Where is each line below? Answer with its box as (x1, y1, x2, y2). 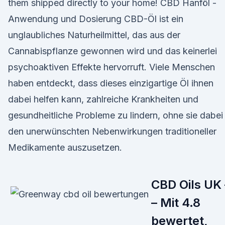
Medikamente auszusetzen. (8, 142, 122, 153)
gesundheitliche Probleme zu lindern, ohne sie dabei (8, 110, 223, 121)
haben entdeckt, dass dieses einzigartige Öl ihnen (8, 78, 213, 88)
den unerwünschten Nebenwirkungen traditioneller (8, 126, 216, 137)
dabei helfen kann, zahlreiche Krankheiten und (8, 94, 198, 104)
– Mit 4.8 (151, 195, 200, 210)
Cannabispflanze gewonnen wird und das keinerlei (8, 46, 217, 56)
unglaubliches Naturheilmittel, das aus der (8, 30, 180, 40)
